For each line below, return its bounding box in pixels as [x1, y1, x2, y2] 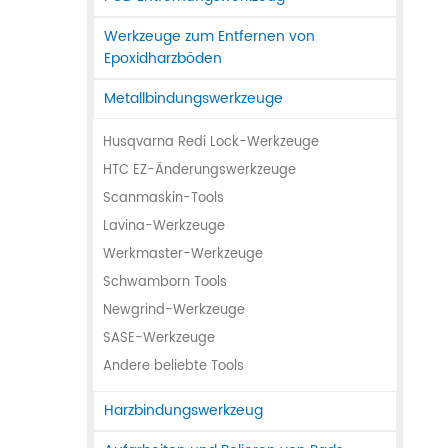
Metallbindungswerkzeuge [104, 87, 283, 111]
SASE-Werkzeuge [103, 328, 215, 350]
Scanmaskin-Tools [103, 188, 224, 210]
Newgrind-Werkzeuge [103, 300, 245, 322]
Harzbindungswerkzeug [104, 399, 263, 423]
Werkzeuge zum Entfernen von [104, 25, 315, 49]
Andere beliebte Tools [103, 356, 244, 378]
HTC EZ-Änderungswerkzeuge [103, 160, 296, 182]
